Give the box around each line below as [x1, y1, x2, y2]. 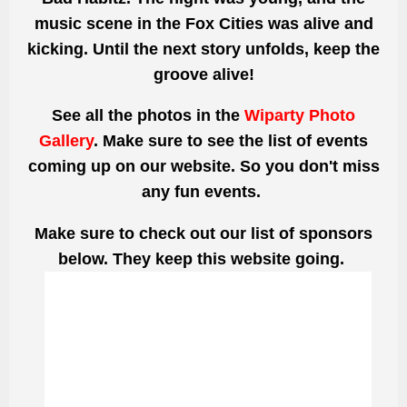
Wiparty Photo [244, 106, 355, 125]
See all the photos [52, 106, 192, 125]
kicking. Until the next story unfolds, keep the [27, 39, 380, 58]
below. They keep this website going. [58, 249, 349, 268]
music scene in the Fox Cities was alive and [34, 14, 373, 33]
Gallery [39, 132, 94, 151]
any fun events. [142, 183, 265, 202]
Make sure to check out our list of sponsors [35, 223, 372, 243]
